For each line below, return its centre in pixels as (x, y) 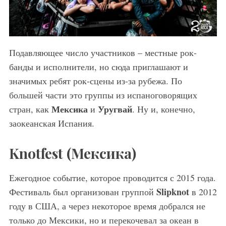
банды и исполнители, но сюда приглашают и (98, 66)
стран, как (30, 109)
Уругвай (115, 109)
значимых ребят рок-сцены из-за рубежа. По (95, 80)
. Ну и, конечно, (163, 109)
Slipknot (173, 191)
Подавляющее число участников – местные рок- (103, 52)
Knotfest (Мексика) (72, 153)
